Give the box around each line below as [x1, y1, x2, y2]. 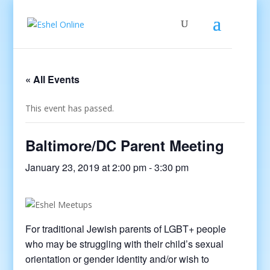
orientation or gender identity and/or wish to [25, 252, 210, 266]
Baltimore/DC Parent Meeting [25, 135, 225, 155]
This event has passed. [25, 102, 115, 114]
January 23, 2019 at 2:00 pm [25, 160, 147, 174]
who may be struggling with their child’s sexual [25, 237, 224, 251]
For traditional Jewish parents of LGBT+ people [25, 222, 227, 236]
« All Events [25, 72, 80, 86]
